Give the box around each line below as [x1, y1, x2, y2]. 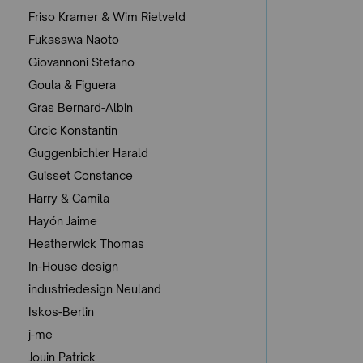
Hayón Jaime [28, 213, 97, 228]
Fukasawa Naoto [28, 32, 119, 46]
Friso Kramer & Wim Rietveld [28, 9, 186, 23]
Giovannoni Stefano [28, 54, 135, 69]
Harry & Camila [28, 190, 109, 205]
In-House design [28, 258, 118, 273]
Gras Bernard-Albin [28, 100, 133, 114]
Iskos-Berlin [28, 304, 94, 318]
